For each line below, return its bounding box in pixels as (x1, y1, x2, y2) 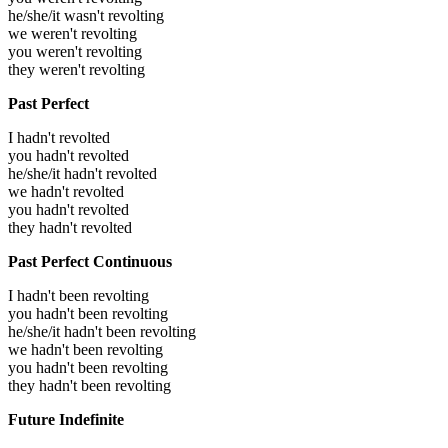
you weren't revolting (8, 42, 142, 60)
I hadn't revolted (8, 128, 110, 146)
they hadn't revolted (8, 218, 132, 236)
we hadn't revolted (8, 182, 124, 200)
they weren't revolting (8, 60, 145, 78)
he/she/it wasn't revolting (8, 6, 164, 24)
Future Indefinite (8, 410, 124, 428)
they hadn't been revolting (8, 376, 171, 394)
